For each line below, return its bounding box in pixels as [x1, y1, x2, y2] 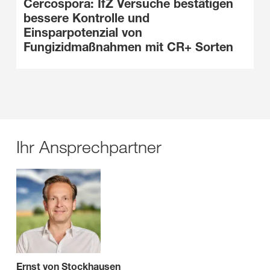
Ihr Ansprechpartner [16, 136, 162, 157]
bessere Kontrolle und [24, 10, 149, 25]
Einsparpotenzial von [24, 25, 142, 40]
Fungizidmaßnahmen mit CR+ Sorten [24, 39, 233, 54]
